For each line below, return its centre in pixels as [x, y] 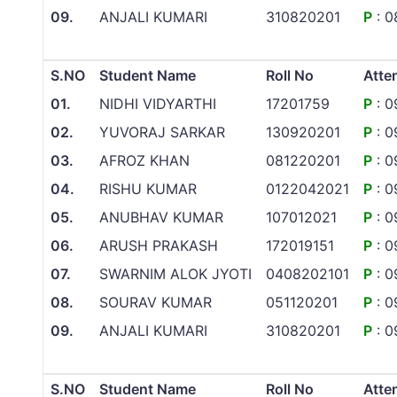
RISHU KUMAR [148, 189]
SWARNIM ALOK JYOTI [175, 274]
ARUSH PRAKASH [159, 246]
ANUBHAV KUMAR [161, 218]
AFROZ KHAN [144, 161]
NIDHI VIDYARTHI [158, 104]
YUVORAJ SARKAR [162, 132]
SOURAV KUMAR [156, 303]
